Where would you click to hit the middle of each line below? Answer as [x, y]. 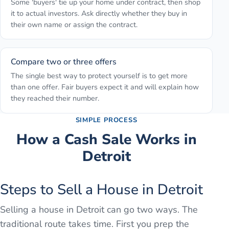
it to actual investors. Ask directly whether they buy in [99, 13]
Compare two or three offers [64, 62]
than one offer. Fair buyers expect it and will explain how [105, 87]
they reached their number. [55, 98]
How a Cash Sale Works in [106, 139]
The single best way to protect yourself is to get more [99, 76]
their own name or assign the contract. [74, 24]
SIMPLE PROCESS [106, 120]
